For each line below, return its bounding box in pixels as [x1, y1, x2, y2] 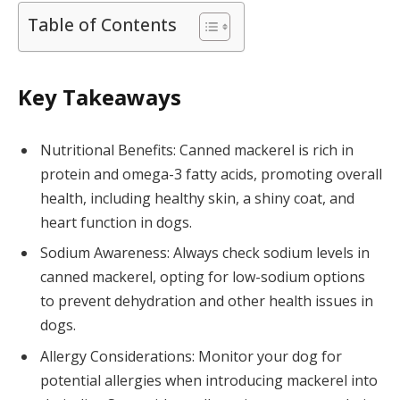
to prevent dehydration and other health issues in [40, 291, 373, 312]
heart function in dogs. [40, 212, 192, 233]
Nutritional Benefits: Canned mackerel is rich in [40, 140, 354, 161]
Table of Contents [28, 12, 177, 37]
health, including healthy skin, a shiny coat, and [40, 188, 354, 209]
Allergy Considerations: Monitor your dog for [40, 346, 342, 366]
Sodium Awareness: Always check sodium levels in [40, 243, 370, 263]
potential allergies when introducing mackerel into [40, 370, 378, 390]
